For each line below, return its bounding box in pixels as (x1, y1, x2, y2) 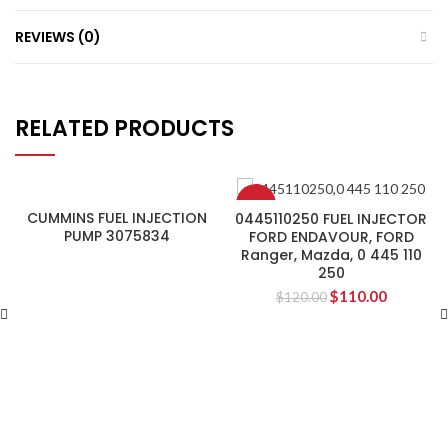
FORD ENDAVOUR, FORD (248, 227, 414, 248)
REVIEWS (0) (15, 27, 101, 47)
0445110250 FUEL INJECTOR (235, 209, 427, 230)
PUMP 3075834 (64, 226, 170, 246)
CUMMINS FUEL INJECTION (27, 208, 207, 228)
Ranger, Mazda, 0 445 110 (240, 245, 422, 266)
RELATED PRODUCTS (15, 113, 234, 144)
